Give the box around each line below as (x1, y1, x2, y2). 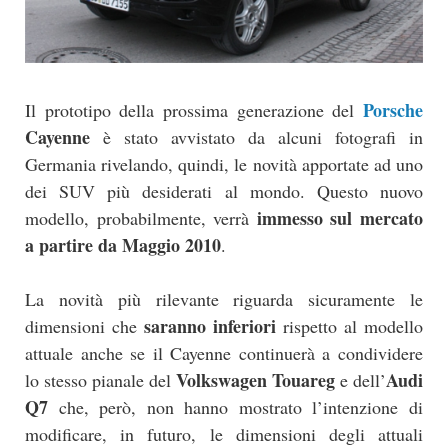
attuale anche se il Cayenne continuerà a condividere (25, 340, 423, 365)
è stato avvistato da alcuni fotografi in (90, 124, 423, 149)
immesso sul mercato (256, 204, 424, 231)
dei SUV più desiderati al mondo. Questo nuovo (25, 178, 423, 203)
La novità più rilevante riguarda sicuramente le (25, 286, 423, 311)
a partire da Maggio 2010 (25, 231, 221, 258)
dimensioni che (25, 313, 144, 338)
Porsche (363, 96, 423, 123)
